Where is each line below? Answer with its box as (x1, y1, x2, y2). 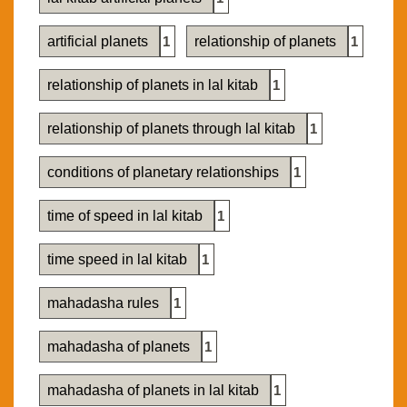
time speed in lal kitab (47, 252, 191, 268)
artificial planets (47, 34, 152, 50)
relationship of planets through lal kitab (47, 121, 299, 137)
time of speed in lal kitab (47, 208, 206, 224)
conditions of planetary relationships (47, 164, 283, 181)
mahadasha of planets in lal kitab (47, 382, 263, 399)
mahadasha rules (47, 295, 163, 312)
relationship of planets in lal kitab (47, 77, 262, 94)
